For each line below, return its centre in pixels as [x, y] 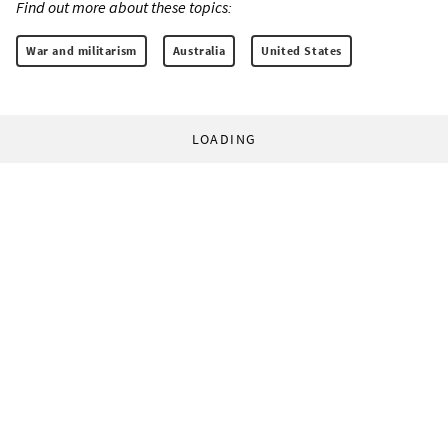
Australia [199, 50]
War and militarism [81, 50]
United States [302, 50]
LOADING [224, 138]
